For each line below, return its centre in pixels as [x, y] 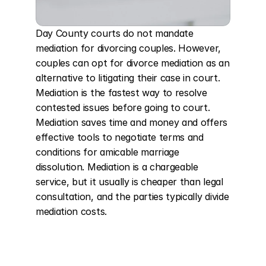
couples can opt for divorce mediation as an [133, 63]
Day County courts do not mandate [115, 33]
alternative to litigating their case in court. [128, 78]
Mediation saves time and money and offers [132, 122]
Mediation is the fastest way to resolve [121, 93]
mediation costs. [71, 211]
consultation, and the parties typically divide [132, 197]
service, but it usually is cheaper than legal [129, 182]
